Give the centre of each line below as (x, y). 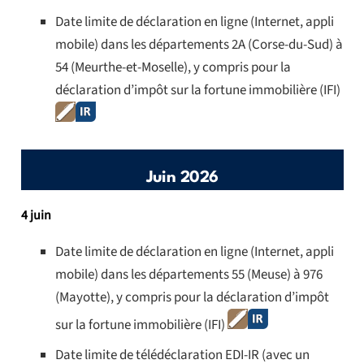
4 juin (36, 216)
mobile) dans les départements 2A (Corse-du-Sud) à (199, 44)
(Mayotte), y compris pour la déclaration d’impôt (192, 298)
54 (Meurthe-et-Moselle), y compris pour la (173, 67)
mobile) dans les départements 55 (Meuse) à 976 (189, 275)
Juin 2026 (182, 178)
